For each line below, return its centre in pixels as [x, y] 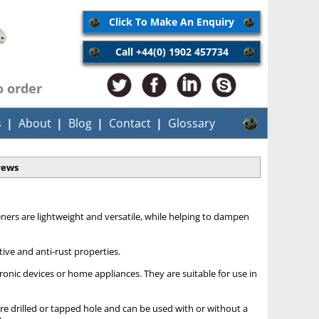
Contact [130, 123]
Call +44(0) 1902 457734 [172, 52]
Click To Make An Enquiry [172, 22]
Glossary [192, 123]
